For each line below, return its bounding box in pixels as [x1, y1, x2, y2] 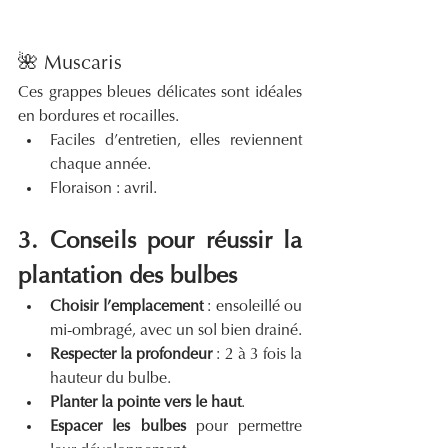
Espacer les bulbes [50, 419, 186, 436]
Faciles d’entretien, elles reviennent [50, 133, 302, 150]
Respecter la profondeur [50, 347, 213, 364]
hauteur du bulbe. [50, 371, 171, 388]
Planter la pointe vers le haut [50, 395, 241, 412]
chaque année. [50, 157, 151, 174]
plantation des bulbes [18, 265, 237, 290]
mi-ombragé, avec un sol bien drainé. [50, 323, 302, 340]
